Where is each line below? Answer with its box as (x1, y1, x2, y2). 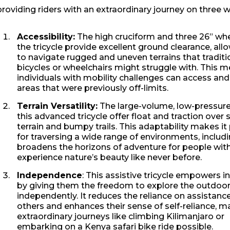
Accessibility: (17, 32, 75, 42)
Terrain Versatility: (17, 101, 98, 111)
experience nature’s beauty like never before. (17, 152, 202, 163)
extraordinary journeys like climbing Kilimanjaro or (17, 212, 224, 222)
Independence (17, 170, 82, 181)
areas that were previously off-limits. (17, 83, 168, 93)
